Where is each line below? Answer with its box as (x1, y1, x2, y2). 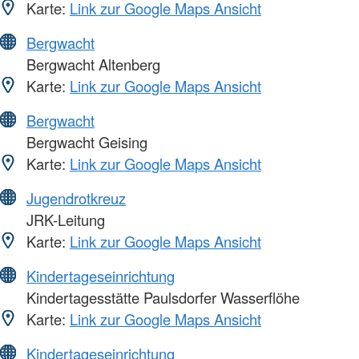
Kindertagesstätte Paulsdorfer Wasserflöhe (22, 286, 300, 308)
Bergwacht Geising (22, 131, 147, 152)
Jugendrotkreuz (26, 187, 126, 208)
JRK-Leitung (22, 208, 105, 230)
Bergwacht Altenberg (22, 53, 160, 75)
